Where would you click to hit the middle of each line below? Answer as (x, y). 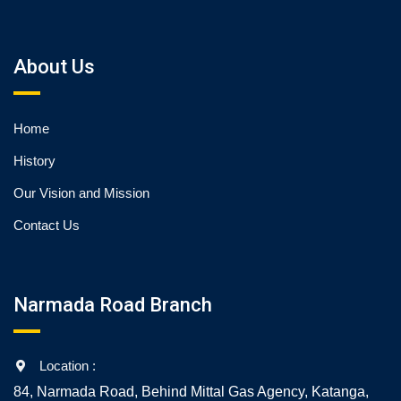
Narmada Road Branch (113, 304)
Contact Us (47, 225)
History (34, 160)
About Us (54, 66)
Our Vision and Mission (81, 192)
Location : (67, 365)
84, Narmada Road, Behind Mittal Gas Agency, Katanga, (191, 391)
